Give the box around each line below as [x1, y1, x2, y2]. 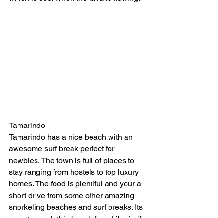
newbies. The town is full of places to [9, 156, 136, 165]
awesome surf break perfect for [9, 144, 116, 154]
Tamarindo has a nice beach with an [9, 132, 135, 142]
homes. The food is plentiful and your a [9, 179, 143, 189]
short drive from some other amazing [9, 191, 136, 200]
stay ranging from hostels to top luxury [9, 167, 141, 177]
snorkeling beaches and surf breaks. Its [9, 202, 145, 212]
